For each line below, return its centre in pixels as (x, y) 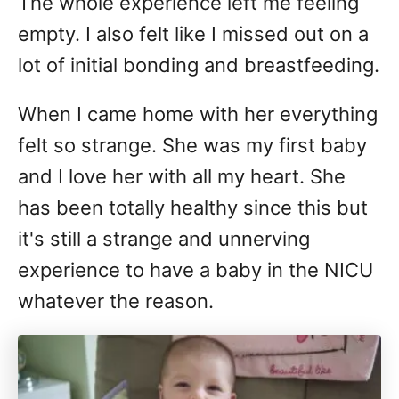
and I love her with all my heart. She (182, 177)
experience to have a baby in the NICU (195, 270)
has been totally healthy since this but (193, 208)
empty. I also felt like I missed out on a (193, 34)
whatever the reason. (116, 301)
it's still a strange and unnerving (164, 239)
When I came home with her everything (198, 114)
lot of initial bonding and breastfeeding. (199, 65)
